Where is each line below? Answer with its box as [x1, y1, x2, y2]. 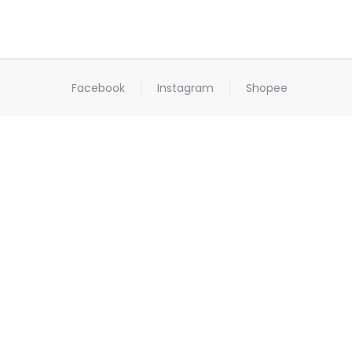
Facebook [71, 80, 125, 96]
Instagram [157, 80, 214, 96]
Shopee [246, 80, 288, 96]
